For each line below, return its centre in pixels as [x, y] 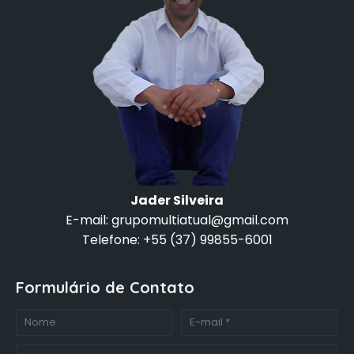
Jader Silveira [177, 200]
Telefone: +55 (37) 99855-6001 [177, 240]
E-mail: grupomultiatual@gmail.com [177, 220]
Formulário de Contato [105, 287]
